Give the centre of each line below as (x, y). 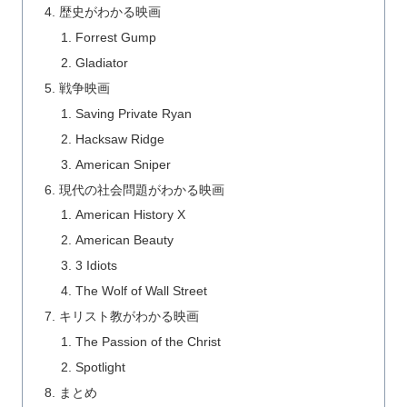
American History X (130, 215)
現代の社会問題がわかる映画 (142, 189)
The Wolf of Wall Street (141, 291)
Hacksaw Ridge (119, 139)
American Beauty (124, 240)
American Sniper (123, 164)
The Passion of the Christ (148, 341)
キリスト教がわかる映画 (129, 316)
